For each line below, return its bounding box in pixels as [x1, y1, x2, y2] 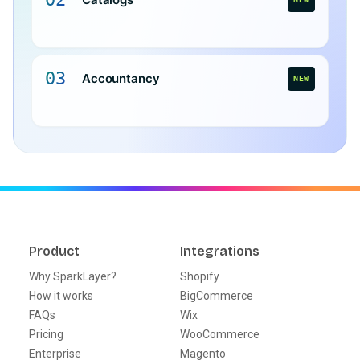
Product [29, 243, 80, 259]
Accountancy [82, 70, 160, 86]
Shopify [180, 269, 219, 283]
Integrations [180, 243, 260, 259]
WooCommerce [180, 327, 260, 341]
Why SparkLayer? [29, 269, 117, 283]
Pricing [29, 327, 63, 341]
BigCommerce [180, 288, 253, 302]
